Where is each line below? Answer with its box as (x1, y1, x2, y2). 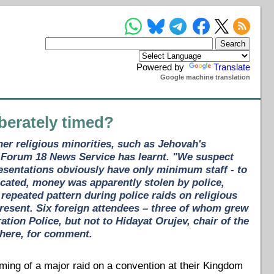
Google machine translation (160, 73, 251, 81)
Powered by (136, 61, 187, 72)
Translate (213, 61, 251, 72)
